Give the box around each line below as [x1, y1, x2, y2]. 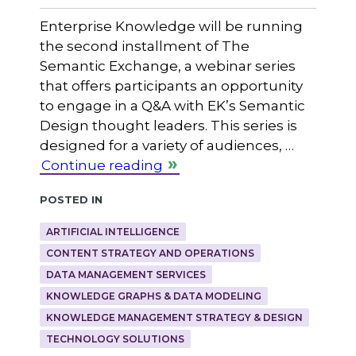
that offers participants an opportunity [39, 78, 303, 95]
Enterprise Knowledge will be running [39, 18, 303, 35]
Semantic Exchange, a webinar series [39, 58, 296, 75]
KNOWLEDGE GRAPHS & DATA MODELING [45, 290, 261, 303]
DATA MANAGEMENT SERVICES [45, 269, 206, 281]
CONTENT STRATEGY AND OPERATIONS [45, 247, 254, 260]
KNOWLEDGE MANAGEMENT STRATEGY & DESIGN [45, 311, 303, 324]
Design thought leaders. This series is [39, 118, 297, 134]
